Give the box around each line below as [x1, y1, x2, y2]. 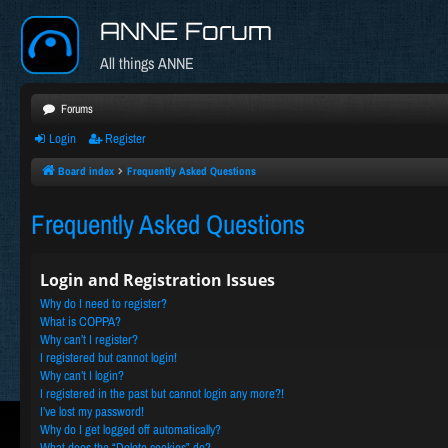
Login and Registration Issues [40, 269, 275, 291]
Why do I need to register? [40, 295, 167, 312]
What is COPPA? [40, 313, 121, 330]
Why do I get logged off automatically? [40, 421, 221, 438]
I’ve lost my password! [40, 403, 144, 420]
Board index [58, 164, 114, 178]
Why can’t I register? [40, 331, 138, 348]
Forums [61, 101, 93, 117]
